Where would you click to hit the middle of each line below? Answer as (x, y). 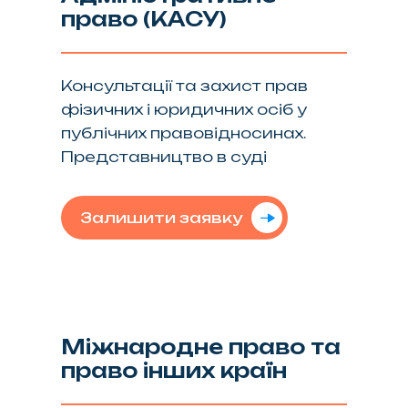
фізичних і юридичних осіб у (184, 109)
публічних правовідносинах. (184, 133)
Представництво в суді (164, 156)
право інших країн (174, 370)
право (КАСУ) (144, 18)
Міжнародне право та (201, 346)
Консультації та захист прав (185, 85)
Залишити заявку (162, 217)
